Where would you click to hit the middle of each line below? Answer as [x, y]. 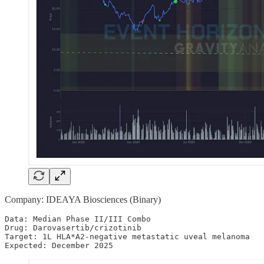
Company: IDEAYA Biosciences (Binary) [83, 199]
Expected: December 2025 [59, 245]
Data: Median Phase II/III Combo [78, 219]
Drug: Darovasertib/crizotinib [73, 227]
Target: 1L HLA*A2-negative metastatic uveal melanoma [130, 236]
